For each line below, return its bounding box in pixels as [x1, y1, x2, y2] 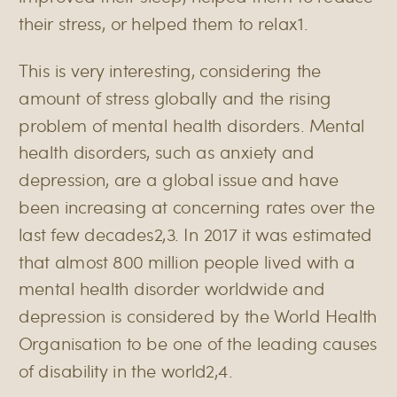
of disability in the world [19, 358, 206, 383]
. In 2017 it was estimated [175, 222, 372, 246]
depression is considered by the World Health [19, 303, 378, 328]
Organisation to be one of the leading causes [19, 331, 378, 355]
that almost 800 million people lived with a [19, 249, 355, 273]
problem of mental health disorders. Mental [19, 113, 365, 136]
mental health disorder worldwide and [19, 276, 325, 300]
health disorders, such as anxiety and [19, 140, 315, 164]
